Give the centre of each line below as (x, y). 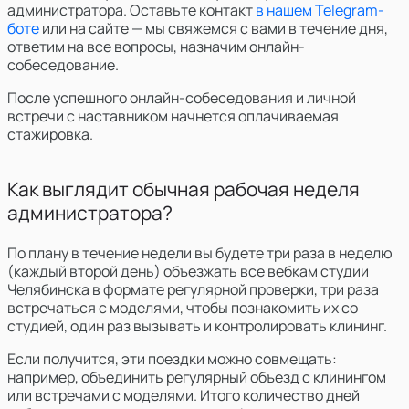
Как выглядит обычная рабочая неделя (184, 189)
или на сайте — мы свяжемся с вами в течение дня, (215, 28)
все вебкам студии (304, 271)
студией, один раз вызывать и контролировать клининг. (197, 325)
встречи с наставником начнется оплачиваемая (173, 115)
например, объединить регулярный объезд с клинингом (197, 377)
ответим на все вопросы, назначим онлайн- (156, 46)
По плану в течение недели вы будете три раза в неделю (200, 252)
